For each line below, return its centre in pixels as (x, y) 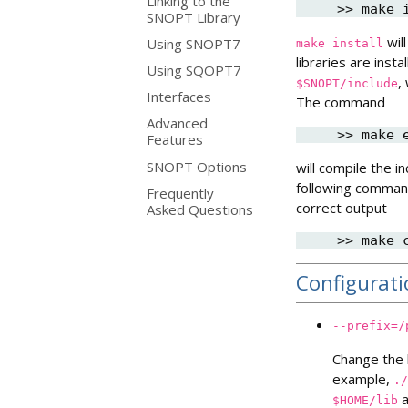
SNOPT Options (197, 166)
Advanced (177, 123)
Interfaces (179, 97)
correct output (342, 207)
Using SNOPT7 (194, 43)
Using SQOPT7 (194, 71)
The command (341, 102)
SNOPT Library (194, 17)
